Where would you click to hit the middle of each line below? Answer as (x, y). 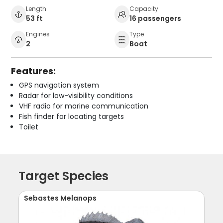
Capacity (144, 8)
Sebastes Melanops (60, 198)
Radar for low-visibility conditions (76, 95)
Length (36, 8)
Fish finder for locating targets (72, 116)
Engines (38, 34)
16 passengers (155, 18)
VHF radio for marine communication (84, 106)
